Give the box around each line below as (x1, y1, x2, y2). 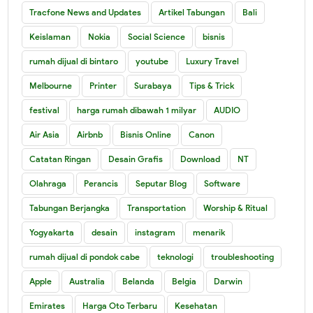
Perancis (84, 177, 119, 189)
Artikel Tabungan (159, 6, 226, 17)
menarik (193, 226, 226, 238)
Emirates (29, 300, 66, 311)
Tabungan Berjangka (29, 202, 110, 213)
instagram (135, 226, 176, 238)
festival (29, 104, 60, 115)
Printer (89, 80, 117, 91)
